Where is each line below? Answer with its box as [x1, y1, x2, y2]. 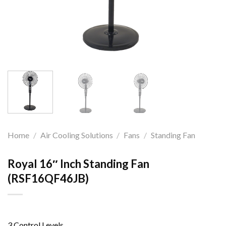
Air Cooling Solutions [40, 130, 113, 140]
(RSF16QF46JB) [8, 171, 89, 185]
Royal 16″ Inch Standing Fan [8, 156, 149, 171]
